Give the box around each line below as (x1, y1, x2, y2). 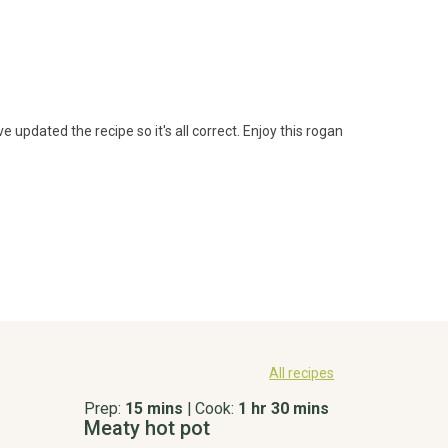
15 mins (125, 398, 184, 418)
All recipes (269, 364, 335, 381)
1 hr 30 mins (238, 398, 330, 418)
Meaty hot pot (84, 415, 211, 440)
